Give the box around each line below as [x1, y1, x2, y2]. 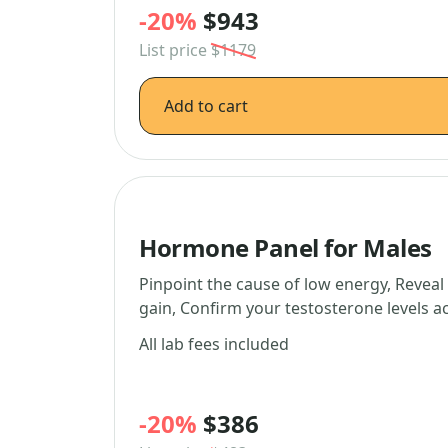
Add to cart [164, 95, 248, 117]
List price [139, 39, 211, 61]
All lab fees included [139, 333, 289, 355]
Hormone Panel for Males [139, 231, 432, 264]
